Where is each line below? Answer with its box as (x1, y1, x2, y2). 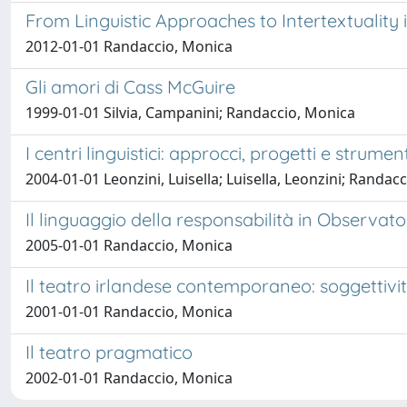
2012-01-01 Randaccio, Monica (25, 36, 233, 56)
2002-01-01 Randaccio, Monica (25, 368, 233, 388)
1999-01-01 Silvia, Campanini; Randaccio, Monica (25, 103, 355, 123)
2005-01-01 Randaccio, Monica (25, 235, 233, 255)
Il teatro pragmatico (25, 341, 193, 363)
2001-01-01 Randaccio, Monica (25, 302, 233, 322)
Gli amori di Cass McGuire (25, 75, 235, 98)
